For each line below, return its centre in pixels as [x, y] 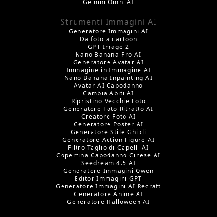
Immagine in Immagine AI [108, 70]
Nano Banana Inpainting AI [108, 77]
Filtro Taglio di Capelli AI [108, 147]
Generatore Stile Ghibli [108, 132]
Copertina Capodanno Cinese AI [108, 155]
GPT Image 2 [108, 46]
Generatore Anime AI [108, 194]
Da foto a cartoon [108, 39]
